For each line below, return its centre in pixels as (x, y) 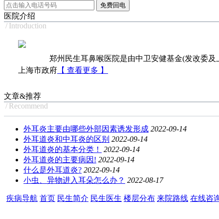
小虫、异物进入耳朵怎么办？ (74, 180)
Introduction (28, 26)
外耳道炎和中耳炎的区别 (66, 139)
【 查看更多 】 (83, 70)
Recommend (28, 106)
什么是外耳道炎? (53, 170)
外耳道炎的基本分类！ (63, 150)
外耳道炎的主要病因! (60, 160)
